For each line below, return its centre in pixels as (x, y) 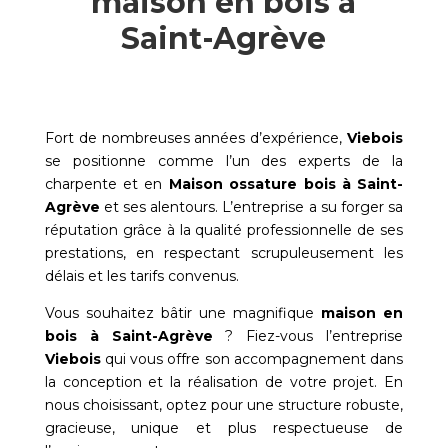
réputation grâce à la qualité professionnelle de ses (224, 230)
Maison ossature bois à (259, 184)
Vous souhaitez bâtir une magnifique (183, 313)
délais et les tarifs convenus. (141, 276)
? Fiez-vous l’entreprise (308, 336)
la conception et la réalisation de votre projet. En (224, 382)
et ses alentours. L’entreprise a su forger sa (251, 207)
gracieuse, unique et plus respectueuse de (224, 428)
